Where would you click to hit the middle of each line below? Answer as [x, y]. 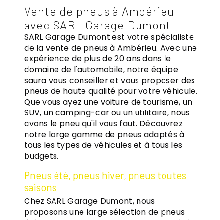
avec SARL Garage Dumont [98, 25]
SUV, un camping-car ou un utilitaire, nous [107, 113]
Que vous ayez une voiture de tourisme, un [108, 102]
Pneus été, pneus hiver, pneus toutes [105, 175]
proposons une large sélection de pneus [105, 212]
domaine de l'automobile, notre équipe [101, 70]
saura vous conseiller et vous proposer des [110, 81]
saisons [41, 187]
